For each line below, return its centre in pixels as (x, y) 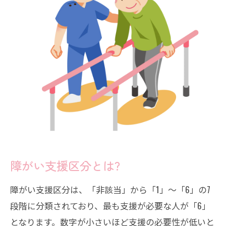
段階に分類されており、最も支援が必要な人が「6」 (110, 206)
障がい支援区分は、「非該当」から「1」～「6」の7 (110, 189)
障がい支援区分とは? (65, 165)
